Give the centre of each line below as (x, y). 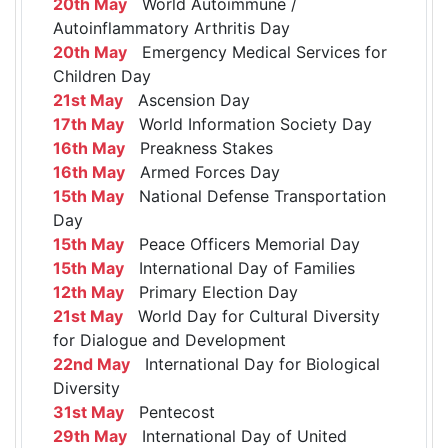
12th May (88, 292)
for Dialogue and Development (169, 340)
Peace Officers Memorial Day (242, 244)
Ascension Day (186, 100)
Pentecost (169, 412)
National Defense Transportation (255, 196)
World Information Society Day (248, 124)
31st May (88, 412)
